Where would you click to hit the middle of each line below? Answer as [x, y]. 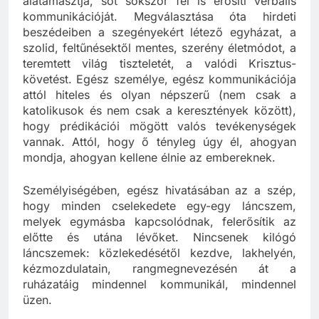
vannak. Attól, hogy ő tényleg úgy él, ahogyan [159, 155]
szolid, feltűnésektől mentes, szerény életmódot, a [159, 61]
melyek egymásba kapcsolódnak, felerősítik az [159, 235]
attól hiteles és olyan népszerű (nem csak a [159, 108]
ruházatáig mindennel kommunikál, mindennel [159, 297]
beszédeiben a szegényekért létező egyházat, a [159, 45]
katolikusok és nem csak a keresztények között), [159, 124]
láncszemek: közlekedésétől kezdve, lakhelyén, [159, 266]
